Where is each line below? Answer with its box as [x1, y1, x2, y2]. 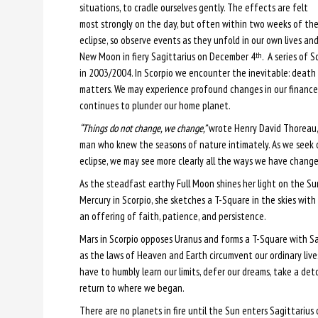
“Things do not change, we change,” [79, 121, 207, 135]
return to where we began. [79, 280, 185, 295]
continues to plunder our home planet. [79, 98, 231, 112]
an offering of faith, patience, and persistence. [79, 209, 266, 223]
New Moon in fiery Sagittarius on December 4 [79, 49, 256, 63]
